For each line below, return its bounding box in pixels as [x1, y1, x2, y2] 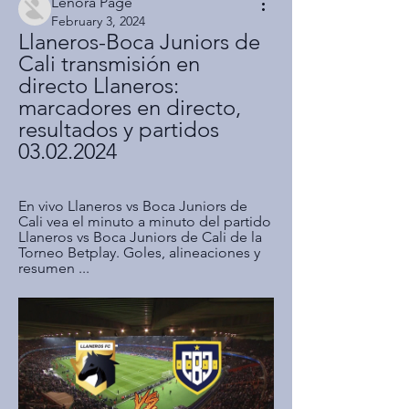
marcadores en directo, [18, 94, 241, 121]
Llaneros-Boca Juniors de [18, 28, 260, 55]
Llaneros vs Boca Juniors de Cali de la [18, 228, 262, 246]
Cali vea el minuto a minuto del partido [18, 213, 271, 230]
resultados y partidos [18, 116, 219, 142]
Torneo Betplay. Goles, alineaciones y [18, 244, 260, 261]
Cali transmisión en [18, 50, 200, 77]
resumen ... [18, 259, 89, 277]
